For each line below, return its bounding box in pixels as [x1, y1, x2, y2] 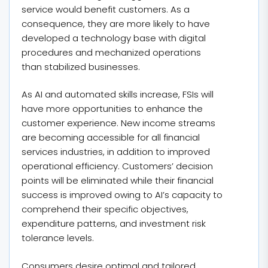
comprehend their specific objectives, [22, 203, 188, 215]
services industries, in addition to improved [22, 145, 210, 158]
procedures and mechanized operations [22, 45, 201, 59]
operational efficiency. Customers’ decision [22, 160, 213, 172]
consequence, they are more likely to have [22, 17, 210, 30]
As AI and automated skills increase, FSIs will [22, 88, 214, 100]
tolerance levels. [22, 232, 94, 244]
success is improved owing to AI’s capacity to [22, 188, 223, 201]
